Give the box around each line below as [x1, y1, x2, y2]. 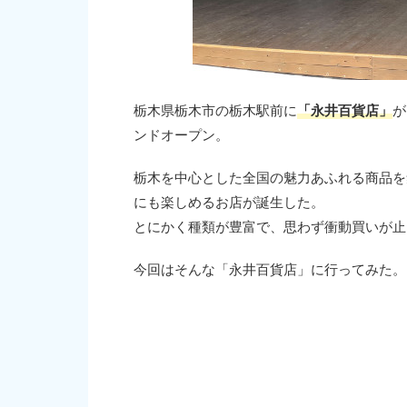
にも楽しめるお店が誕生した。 [134, 194, 324, 212]
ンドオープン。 [134, 126, 229, 144]
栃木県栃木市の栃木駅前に [134, 102, 297, 120]
